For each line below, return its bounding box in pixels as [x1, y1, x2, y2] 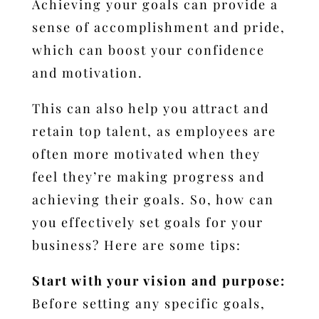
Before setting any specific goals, [31, 294, 266, 312]
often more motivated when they [31, 145, 261, 162]
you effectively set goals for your [31, 213, 263, 231]
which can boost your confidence [31, 41, 265, 58]
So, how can [189, 190, 274, 208]
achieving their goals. [31, 190, 186, 208]
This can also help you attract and [31, 99, 269, 117]
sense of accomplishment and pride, [31, 18, 286, 36]
